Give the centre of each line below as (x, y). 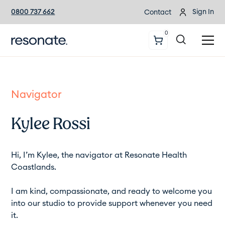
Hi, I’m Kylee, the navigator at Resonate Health (99, 155)
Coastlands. (34, 167)
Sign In (203, 12)
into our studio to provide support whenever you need (112, 203)
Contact (157, 13)
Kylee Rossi (51, 123)
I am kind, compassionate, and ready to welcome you (112, 191)
